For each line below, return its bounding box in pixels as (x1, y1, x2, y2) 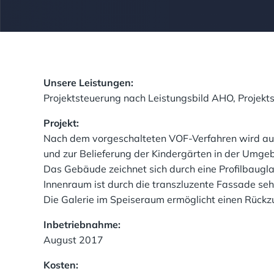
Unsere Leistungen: (43, 76, 133, 89)
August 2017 (43, 234, 103, 246)
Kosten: (43, 259, 78, 271)
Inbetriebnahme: (43, 218, 120, 231)
